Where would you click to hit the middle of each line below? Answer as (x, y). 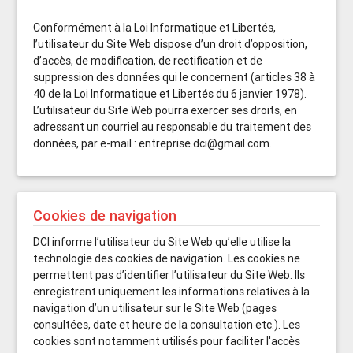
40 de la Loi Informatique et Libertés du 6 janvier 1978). (170, 94)
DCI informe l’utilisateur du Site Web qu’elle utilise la (162, 242)
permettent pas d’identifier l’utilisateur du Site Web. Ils (169, 275)
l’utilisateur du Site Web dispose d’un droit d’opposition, (171, 44)
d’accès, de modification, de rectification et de (148, 61)
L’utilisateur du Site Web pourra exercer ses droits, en (165, 110)
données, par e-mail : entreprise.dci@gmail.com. (153, 143)
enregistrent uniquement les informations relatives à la (172, 292)
